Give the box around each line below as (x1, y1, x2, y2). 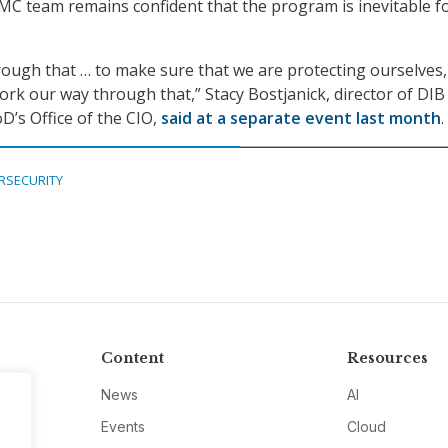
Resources (347, 349, 429, 368)
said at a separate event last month (161, 107, 441, 130)
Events (100, 418, 145, 436)
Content (100, 349, 164, 368)
